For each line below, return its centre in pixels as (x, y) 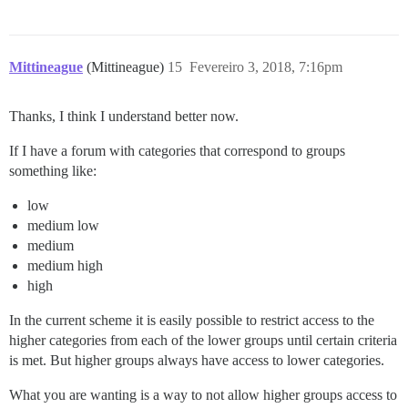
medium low (63, 225)
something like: (53, 170)
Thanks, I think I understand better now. (124, 116)
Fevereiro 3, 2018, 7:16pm (266, 66)
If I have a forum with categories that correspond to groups (177, 150)
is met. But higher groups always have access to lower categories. (197, 360)
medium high (65, 265)
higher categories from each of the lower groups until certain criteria (203, 340)
